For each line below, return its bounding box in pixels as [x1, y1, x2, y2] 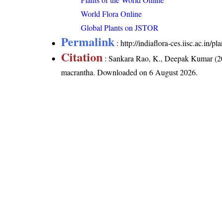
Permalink [61, 33, 115, 51]
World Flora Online [81, 8, 142, 19]
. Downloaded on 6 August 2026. [93, 67, 198, 78]
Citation [61, 48, 103, 66]
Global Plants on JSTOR [81, 22, 159, 33]
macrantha [61, 67, 94, 78]
